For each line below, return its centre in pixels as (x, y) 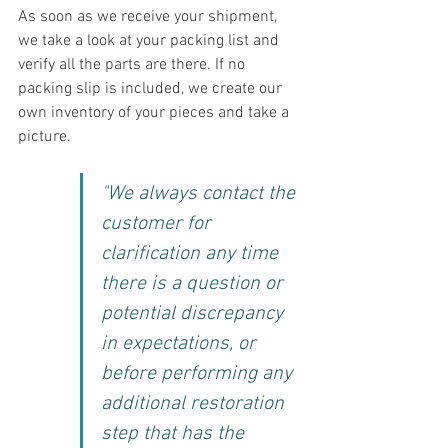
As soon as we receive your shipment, (149, 16)
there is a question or (194, 283)
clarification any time (192, 253)
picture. (44, 136)
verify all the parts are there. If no (133, 64)
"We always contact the (200, 193)
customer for (158, 223)
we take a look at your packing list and (150, 40)
